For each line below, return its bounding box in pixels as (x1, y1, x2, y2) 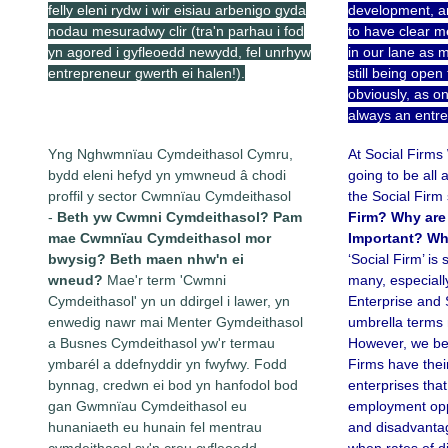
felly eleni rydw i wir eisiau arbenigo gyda (48, 2, 306, 19)
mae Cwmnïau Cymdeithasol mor (48, 230, 271, 247)
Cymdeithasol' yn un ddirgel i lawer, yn (48, 293, 290, 310)
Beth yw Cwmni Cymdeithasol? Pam (57, 209, 302, 226)
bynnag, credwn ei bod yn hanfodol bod (48, 377, 298, 394)
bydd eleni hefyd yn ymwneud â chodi (48, 167, 286, 184)
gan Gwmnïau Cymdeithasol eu (48, 398, 247, 415)
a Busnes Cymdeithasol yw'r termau (48, 335, 275, 352)
